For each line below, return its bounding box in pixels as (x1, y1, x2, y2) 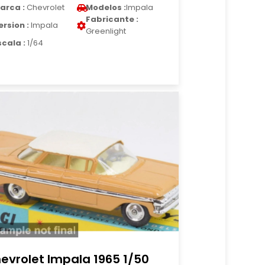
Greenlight (86, 25, 127, 37)
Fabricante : (86, 14, 139, 25)
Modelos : (86, 2, 127, 13)
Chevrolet (25, 2, 65, 13)
